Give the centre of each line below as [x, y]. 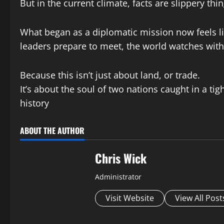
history [34, 103]
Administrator [118, 177]
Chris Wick [121, 158]
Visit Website [130, 198]
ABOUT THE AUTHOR [52, 131]
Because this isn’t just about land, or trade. [110, 75]
